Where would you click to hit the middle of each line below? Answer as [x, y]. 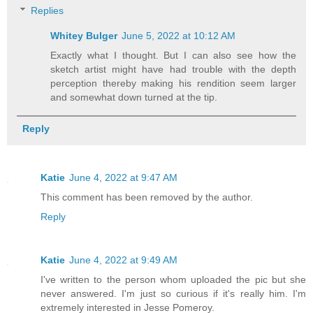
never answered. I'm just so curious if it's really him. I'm [173, 293]
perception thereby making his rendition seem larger [173, 83]
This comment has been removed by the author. [147, 197]
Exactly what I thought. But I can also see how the [173, 55]
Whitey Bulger [84, 35]
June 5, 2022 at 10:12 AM [179, 35]
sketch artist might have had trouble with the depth [173, 69]
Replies [48, 10]
